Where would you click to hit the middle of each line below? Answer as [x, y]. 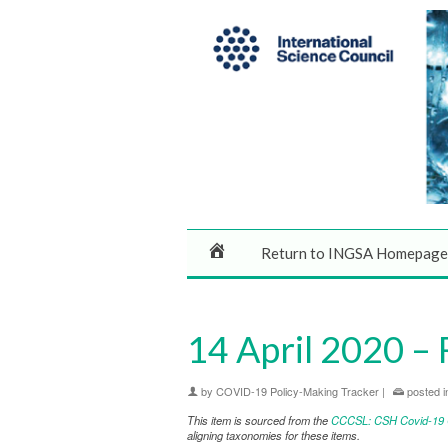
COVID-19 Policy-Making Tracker [297, 391]
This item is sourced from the [259, 420]
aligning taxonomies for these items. [273, 435]
